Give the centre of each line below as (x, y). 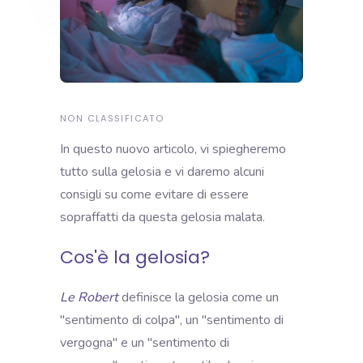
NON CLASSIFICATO (112, 118)
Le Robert (89, 297)
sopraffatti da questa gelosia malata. (164, 217)
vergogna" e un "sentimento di (145, 342)
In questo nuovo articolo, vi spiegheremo (173, 149)
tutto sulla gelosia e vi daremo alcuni (162, 171)
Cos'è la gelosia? (135, 257)
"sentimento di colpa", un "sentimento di (172, 320)
